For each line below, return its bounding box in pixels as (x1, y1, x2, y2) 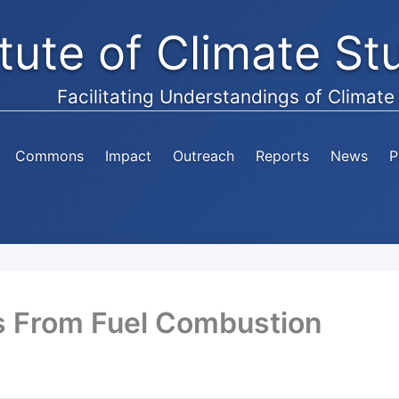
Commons (14, 147, 84, 165)
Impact (104, 147, 151, 165)
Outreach (172, 147, 234, 165)
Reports (255, 147, 309, 165)
